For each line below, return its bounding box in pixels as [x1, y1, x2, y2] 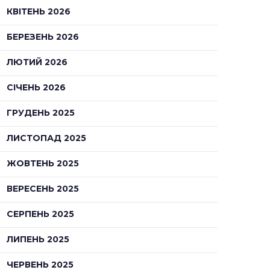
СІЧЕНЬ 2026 [7, 81, 66, 93]
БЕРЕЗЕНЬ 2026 [7, 31, 79, 42]
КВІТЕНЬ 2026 [7, 5, 71, 17]
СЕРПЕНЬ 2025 [7, 208, 74, 219]
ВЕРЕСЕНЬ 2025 [7, 183, 79, 194]
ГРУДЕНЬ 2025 [7, 107, 75, 118]
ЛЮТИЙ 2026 [7, 56, 67, 67]
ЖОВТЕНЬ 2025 [7, 157, 79, 169]
